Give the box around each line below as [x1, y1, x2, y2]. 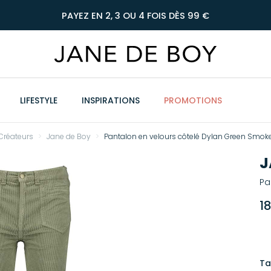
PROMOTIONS [164, 94, 222, 106]
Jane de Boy [47, 131, 91, 142]
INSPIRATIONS [82, 94, 140, 106]
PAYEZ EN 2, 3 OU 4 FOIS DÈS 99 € [62, 10, 209, 22]
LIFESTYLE [20, 94, 57, 106]
